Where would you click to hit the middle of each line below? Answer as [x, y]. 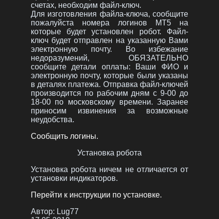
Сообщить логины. [64, 136]
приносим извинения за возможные [109, 110]
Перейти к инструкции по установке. [96, 195]
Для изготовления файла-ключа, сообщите [109, 14]
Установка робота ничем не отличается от [109, 169]
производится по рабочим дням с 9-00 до [109, 93]
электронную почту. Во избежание [109, 49]
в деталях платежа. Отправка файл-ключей [109, 84]
